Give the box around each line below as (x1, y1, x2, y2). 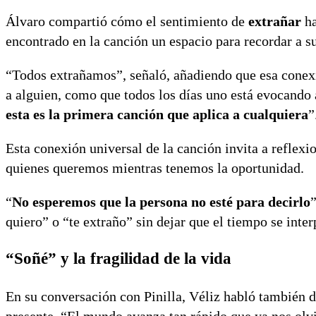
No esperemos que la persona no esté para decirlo (12, 194, 310, 210)
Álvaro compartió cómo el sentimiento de (6, 13, 248, 30)
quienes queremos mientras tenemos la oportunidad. (6, 160, 304, 176)
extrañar (248, 13, 301, 30)
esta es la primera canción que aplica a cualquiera (6, 107, 308, 123)
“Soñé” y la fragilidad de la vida (6, 250, 231, 268)
